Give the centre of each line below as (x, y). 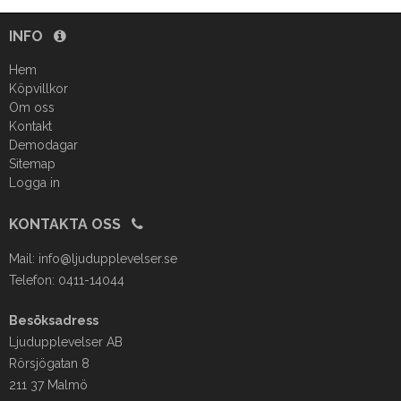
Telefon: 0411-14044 (67, 281)
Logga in (34, 183)
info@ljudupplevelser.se (108, 259)
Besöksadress (54, 321)
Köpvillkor (38, 89)
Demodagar (43, 145)
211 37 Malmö (48, 385)
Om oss (32, 108)
